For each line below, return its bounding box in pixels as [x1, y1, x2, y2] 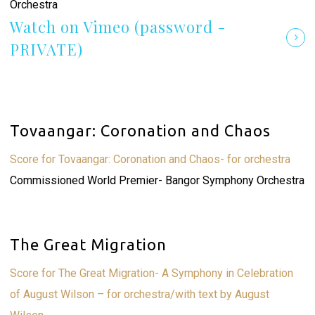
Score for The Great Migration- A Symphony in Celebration [9, 266, 293, 280]
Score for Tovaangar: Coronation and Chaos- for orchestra [9, 153, 290, 166]
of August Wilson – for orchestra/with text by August [9, 288, 269, 301]
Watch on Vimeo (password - [9, 16, 226, 37]
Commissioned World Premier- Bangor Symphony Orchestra [9, 174, 304, 187]
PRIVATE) [9, 39, 83, 60]
